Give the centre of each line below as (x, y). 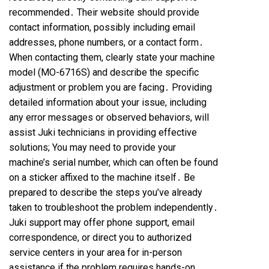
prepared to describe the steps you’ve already (106, 192)
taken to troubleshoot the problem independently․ (113, 207)
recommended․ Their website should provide (104, 12)
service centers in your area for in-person (95, 252)
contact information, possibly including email (102, 27)
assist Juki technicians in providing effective (103, 132)
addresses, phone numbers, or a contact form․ (106, 42)
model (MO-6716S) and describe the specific (104, 72)
